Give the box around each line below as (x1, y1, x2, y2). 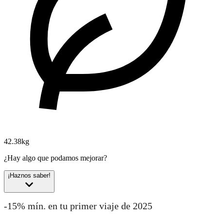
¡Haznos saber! (8, 171, 51, 179)
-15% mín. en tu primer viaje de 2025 (4, 200, 152, 212)
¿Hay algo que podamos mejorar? (4, 153, 107, 162)
